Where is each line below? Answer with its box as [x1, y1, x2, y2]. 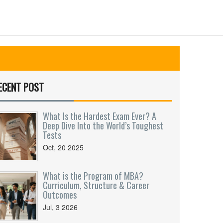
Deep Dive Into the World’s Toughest [43, 119, 163, 132]
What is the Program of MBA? [43, 169, 143, 182]
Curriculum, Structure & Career [43, 179, 149, 192]
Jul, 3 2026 [43, 202, 78, 212]
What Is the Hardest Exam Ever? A [43, 110, 156, 122]
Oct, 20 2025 [43, 142, 84, 152]
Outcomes [43, 188, 77, 201]
